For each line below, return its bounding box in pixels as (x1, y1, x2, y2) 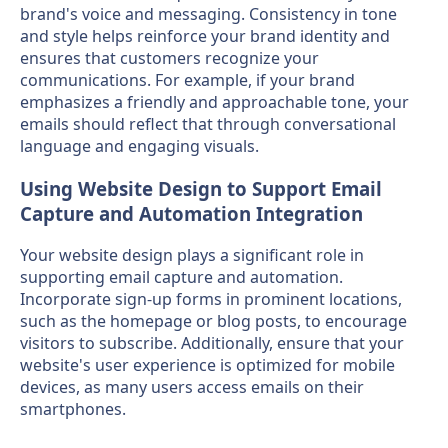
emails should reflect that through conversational (20, 112, 396, 135)
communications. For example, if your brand (20, 68, 355, 91)
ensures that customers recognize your (20, 46, 319, 69)
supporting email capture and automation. (20, 266, 343, 289)
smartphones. (20, 398, 126, 421)
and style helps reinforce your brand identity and (20, 24, 390, 47)
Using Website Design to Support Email (20, 175, 382, 201)
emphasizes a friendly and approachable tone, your (20, 90, 409, 113)
